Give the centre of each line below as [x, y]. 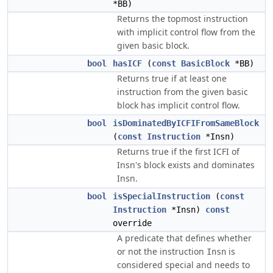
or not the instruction [162, 251]
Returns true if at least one [172, 78]
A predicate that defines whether [184, 238]
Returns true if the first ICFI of [178, 151]
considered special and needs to [183, 265]
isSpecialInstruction [161, 196]
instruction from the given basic [183, 92]
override [132, 223]
